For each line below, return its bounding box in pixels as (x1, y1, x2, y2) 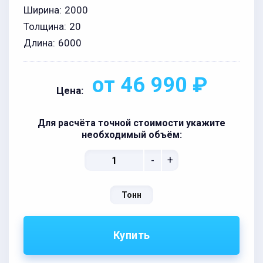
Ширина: (23, 4, 62, 16)
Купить (113, 229, 150, 241)
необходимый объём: (81, 129, 182, 140)
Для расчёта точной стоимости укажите (38, 117, 225, 129)
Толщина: (23, 21, 66, 32)
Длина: (23, 37, 55, 49)
